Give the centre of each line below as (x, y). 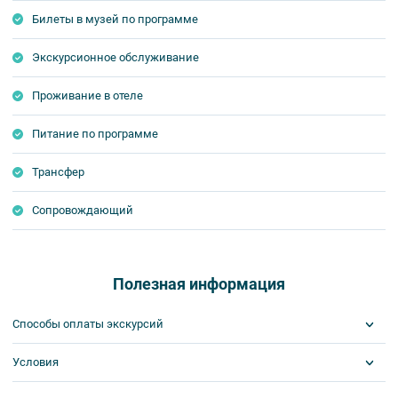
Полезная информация (199, 283)
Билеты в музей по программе (115, 19)
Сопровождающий (83, 210)
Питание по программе (96, 133)
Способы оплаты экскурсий (88, 323)
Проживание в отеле (88, 95)
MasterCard (95, 377)
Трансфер (59, 171)
